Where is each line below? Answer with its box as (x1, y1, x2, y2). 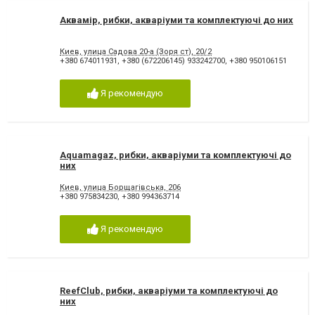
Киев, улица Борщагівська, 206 (60, 182, 181, 192)
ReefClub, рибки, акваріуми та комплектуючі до (60, 285, 278, 297)
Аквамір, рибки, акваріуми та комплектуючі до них (60, 14, 293, 25)
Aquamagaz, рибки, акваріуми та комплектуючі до (60, 150, 291, 161)
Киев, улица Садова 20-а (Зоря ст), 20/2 (60, 46, 212, 56)
